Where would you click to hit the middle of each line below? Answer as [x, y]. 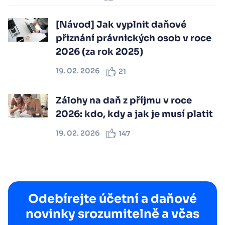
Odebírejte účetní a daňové [113, 199]
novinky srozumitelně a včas [113, 214]
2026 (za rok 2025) [99, 51]
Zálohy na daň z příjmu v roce [124, 100]
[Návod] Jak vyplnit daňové [121, 24]
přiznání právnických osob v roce [134, 38]
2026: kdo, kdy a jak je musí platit [134, 114]
